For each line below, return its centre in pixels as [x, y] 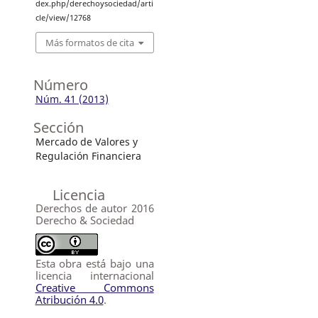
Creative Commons [94, 288]
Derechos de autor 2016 [94, 208]
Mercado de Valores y [86, 142]
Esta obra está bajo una [94, 264]
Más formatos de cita [89, 43]
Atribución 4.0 [69, 300]
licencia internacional [94, 276]
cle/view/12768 [63, 17]
